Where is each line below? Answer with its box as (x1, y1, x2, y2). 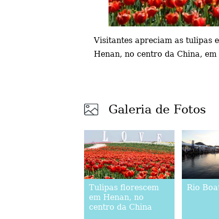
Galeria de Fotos (109, 103, 206, 116)
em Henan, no (89, 193, 144, 202)
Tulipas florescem (89, 183, 159, 192)
